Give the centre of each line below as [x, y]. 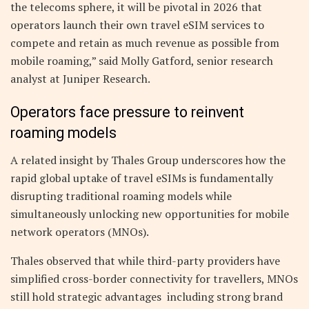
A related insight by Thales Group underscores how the [148, 160]
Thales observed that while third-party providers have [145, 261]
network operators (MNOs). [80, 232]
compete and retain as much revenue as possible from [145, 42]
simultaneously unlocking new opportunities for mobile [150, 214]
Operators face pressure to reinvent [127, 112]
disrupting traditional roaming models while [121, 196]
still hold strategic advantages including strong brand [147, 297]
